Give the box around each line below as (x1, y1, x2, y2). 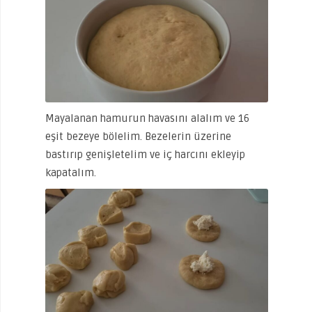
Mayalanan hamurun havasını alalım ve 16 (45, 112, 249, 125)
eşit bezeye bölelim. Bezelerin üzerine (45, 130, 231, 143)
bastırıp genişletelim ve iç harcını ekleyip (45, 148, 245, 162)
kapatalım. (45, 166, 96, 180)
